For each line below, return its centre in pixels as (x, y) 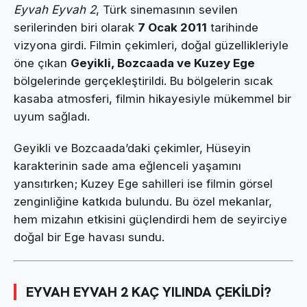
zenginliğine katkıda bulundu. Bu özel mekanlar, (143, 202)
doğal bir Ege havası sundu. (89, 237)
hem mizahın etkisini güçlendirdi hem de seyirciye (150, 220)
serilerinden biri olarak (76, 27)
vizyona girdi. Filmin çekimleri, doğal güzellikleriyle (151, 45)
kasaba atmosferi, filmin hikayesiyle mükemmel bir (152, 98)
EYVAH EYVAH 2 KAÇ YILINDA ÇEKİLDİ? (149, 292)
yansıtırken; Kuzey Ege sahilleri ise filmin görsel (143, 184)
